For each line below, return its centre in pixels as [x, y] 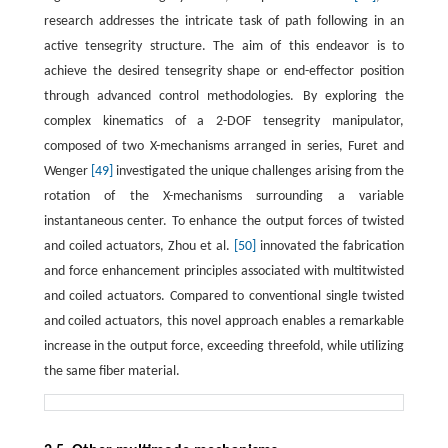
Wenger [67, 172]
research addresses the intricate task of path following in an [224, 22]
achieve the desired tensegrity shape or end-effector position [224, 72]
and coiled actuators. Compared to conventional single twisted [224, 297]
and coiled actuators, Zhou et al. [139, 247]
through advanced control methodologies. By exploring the [224, 97]
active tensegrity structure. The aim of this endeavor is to [224, 47]
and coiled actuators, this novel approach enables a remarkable [224, 322]
